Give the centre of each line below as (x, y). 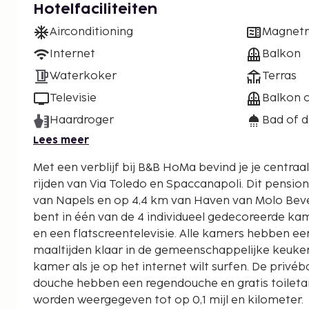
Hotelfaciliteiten (95, 10)
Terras (279, 77)
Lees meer (61, 140)
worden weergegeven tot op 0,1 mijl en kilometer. (170, 300)
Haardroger (82, 121)
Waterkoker (83, 77)
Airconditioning (91, 32)
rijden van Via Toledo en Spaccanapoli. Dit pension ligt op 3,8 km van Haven (140, 184)
